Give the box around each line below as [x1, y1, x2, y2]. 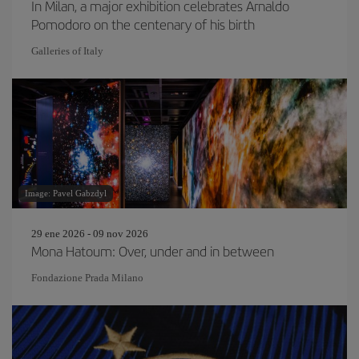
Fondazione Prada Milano [31, 272, 143, 284]
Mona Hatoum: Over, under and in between [31, 241, 274, 260]
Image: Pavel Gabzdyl [25, 188, 107, 198]
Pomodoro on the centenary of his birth [31, 14, 255, 34]
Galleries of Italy [31, 45, 103, 57]
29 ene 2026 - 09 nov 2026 [31, 228, 148, 240]
